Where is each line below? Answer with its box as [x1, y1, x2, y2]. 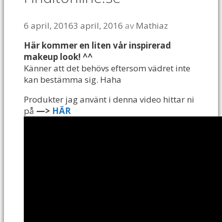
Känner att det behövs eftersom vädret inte [24, 62, 190, 74]
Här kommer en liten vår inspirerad [24, 39, 171, 51]
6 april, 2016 [24, 19, 73, 31]
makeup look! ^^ [24, 51, 93, 62]
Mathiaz [136, 19, 168, 31]
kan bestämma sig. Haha [24, 73, 121, 85]
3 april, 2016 [73, 19, 123, 31]
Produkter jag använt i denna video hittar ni [24, 93, 194, 105]
